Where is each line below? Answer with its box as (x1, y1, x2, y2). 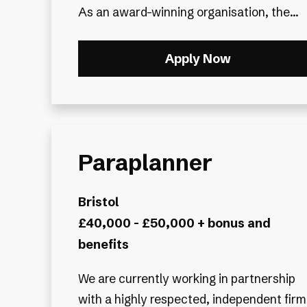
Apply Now (164, 51, 231, 67)
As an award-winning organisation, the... (77, 5, 299, 20)
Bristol (77, 193, 119, 210)
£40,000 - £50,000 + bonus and (77, 214, 271, 231)
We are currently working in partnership (77, 271, 295, 286)
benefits (77, 236, 129, 252)
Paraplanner (77, 148, 212, 176)
